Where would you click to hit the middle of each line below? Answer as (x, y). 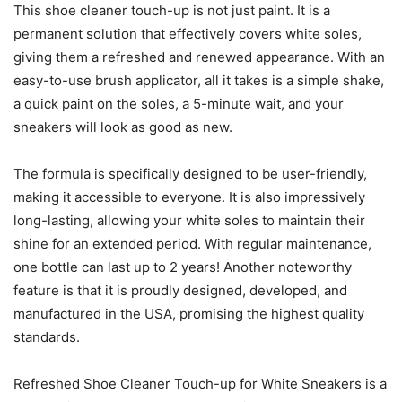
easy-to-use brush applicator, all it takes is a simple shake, (199, 80)
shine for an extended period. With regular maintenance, (192, 243)
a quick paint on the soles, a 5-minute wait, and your (179, 103)
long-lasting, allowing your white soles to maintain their (189, 220)
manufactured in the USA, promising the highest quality (189, 313)
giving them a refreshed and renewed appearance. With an (199, 57)
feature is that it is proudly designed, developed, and (180, 290)
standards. (47, 336)
